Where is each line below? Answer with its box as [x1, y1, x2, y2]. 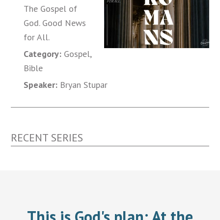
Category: [24, 48, 62, 59]
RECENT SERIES [11, 130, 83, 144]
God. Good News [24, 17, 86, 28]
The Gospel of [24, 2, 78, 14]
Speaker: [24, 79, 58, 90]
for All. [24, 31, 50, 43]
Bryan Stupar [57, 79, 108, 90]
